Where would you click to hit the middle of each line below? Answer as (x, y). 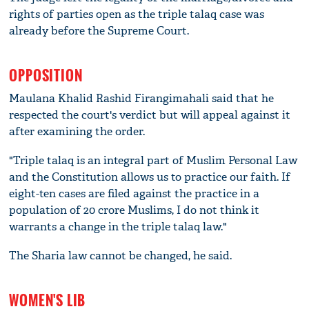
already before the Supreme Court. (99, 30)
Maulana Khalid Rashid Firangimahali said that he (142, 98)
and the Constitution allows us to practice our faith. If (150, 177)
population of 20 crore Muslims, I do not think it (134, 210)
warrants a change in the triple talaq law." (118, 226)
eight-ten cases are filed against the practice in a (134, 193)
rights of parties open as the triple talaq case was (137, 14)
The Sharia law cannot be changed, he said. (121, 255)
